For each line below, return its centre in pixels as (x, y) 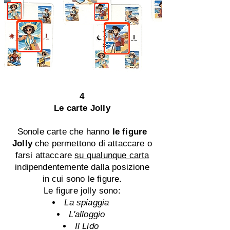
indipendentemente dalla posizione (82, 167)
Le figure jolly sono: (82, 191)
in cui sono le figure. (82, 179)
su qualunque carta (112, 155)
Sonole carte (42, 132)
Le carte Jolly (82, 108)
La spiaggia (88, 203)
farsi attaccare (45, 155)
